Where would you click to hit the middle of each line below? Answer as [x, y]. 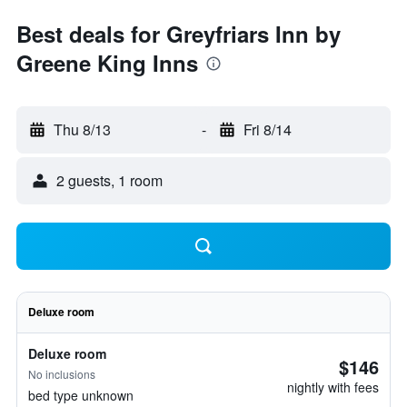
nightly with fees [333, 387]
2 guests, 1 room [109, 180]
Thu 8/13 [82, 129]
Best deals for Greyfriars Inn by [179, 34]
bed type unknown [81, 395]
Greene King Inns [107, 63]
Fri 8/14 [267, 129]
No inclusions [62, 374]
